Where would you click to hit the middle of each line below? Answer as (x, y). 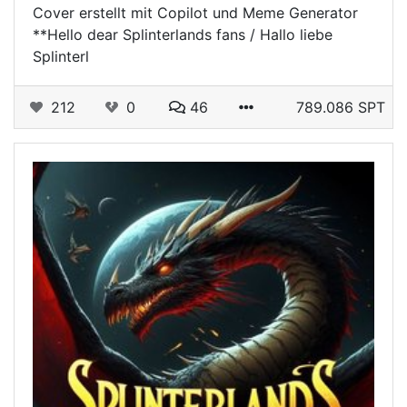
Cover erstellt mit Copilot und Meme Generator (195, 12)
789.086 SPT (341, 107)
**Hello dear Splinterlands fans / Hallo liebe (183, 34)
